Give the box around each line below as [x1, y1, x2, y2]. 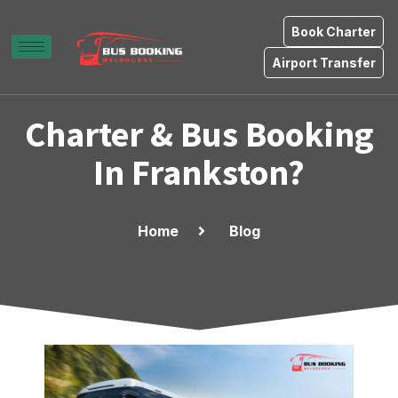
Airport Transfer [272, 55, 376, 70]
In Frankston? [93, 150, 305, 195]
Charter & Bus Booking [24, 112, 374, 156]
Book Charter [291, 24, 376, 39]
